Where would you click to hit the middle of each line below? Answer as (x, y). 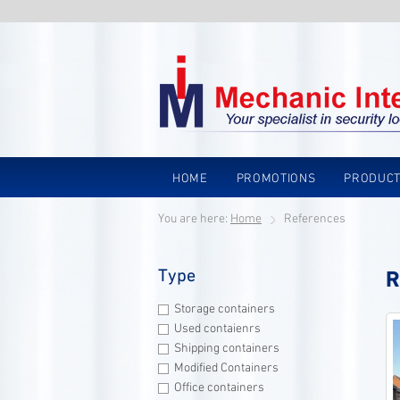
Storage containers (224, 309)
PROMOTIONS (276, 179)
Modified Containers (226, 368)
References (315, 219)
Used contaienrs (217, 329)
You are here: (194, 219)
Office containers (219, 388)
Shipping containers (226, 349)
